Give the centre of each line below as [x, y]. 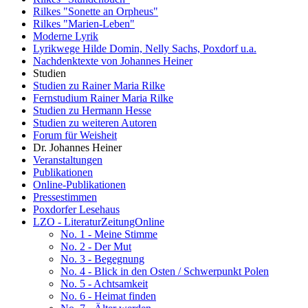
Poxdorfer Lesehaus [76, 209]
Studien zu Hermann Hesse [92, 110]
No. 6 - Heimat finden [108, 296]
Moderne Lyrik [66, 36]
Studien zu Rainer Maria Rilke [99, 85]
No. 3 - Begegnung [102, 258]
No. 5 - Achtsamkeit [104, 283]
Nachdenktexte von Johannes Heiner [113, 60]
